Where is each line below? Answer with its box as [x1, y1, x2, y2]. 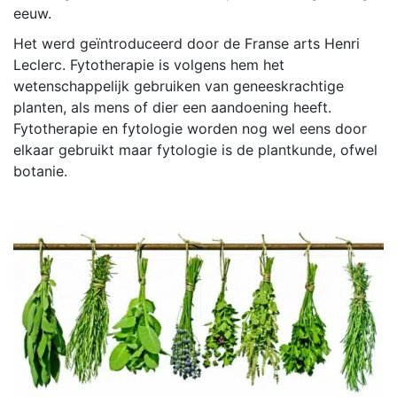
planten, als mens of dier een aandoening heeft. [13, 97, 331, 116]
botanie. [13, 161, 67, 180]
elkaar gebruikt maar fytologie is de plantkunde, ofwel [13, 140, 378, 159]
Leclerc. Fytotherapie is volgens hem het [13, 55, 284, 74]
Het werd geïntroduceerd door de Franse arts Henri [13, 34, 360, 52]
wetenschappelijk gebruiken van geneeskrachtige [13, 76, 344, 95]
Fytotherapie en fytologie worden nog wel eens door [13, 119, 367, 137]
